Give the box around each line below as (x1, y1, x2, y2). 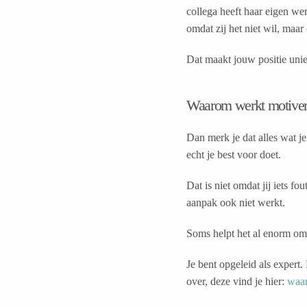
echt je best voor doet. (186, 149, 281, 161)
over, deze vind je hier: (186, 275, 287, 288)
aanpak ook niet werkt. (186, 197, 285, 209)
